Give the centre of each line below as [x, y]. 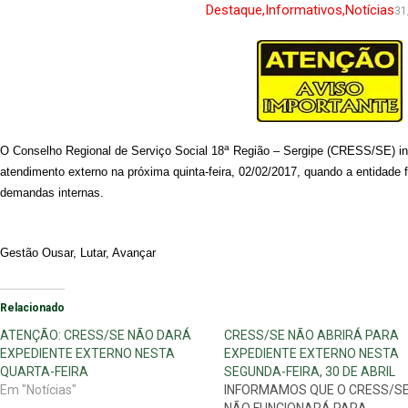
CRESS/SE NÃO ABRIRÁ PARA [311, 335]
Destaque [234, 10]
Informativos [303, 10]
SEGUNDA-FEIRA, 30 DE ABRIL [309, 372]
